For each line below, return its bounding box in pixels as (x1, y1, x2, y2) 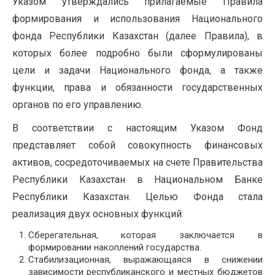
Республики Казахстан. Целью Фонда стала (12, 190, 263, 203)
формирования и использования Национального (12, 12, 263, 25)
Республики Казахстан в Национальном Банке (12, 173, 263, 185)
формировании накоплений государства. (28, 241, 201, 253)
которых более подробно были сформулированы (12, 47, 263, 59)
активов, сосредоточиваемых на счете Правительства (12, 156, 263, 168)
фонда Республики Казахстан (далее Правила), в (12, 29, 263, 42)
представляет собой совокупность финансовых (12, 139, 263, 151)
